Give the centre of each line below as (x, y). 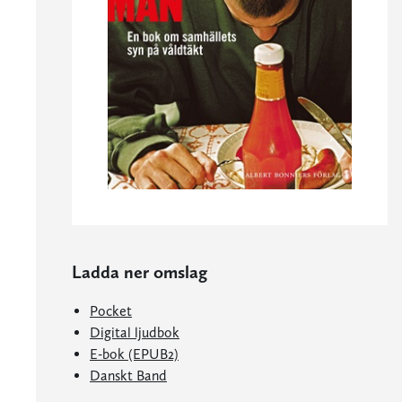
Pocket (111, 311)
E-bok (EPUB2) (134, 354)
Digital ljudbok (135, 333)
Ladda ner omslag (140, 272)
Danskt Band (128, 376)
